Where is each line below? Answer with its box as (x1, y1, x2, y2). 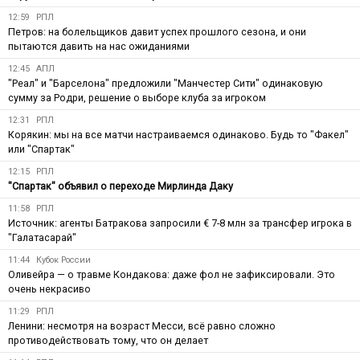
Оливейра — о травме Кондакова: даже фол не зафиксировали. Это (8, 268, 335, 280)
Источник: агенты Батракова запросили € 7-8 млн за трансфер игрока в (8, 216, 352, 229)
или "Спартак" (8, 142, 75, 155)
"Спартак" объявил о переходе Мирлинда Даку (8, 179, 233, 192)
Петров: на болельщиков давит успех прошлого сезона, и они (8, 25, 306, 38)
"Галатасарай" (8, 231, 76, 243)
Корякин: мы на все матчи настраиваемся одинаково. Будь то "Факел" (8, 128, 349, 141)
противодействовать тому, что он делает (8, 333, 208, 346)
